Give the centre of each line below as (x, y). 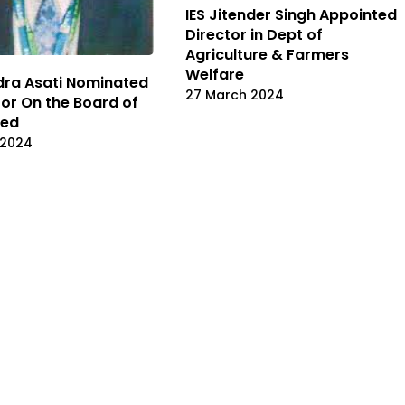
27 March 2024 (235, 94)
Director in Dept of (254, 34)
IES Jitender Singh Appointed (291, 14)
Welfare (215, 74)
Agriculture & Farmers (267, 54)
